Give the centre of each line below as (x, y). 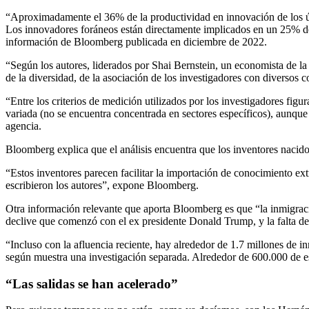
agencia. (23, 126)
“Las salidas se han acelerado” (92, 283)
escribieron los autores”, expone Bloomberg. (102, 185)
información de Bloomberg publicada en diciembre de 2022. (136, 41)
